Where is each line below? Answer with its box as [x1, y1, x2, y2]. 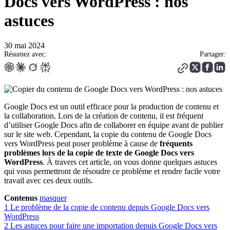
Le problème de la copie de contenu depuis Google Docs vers [10, 203, 209, 212]
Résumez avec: [4, 50, 47, 59]
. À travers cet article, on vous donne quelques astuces [43, 158, 217, 167]
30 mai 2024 [4, 41, 45, 50]
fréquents [160, 139, 193, 148]
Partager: [200, 50, 226, 59]
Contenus [4, 194, 37, 203]
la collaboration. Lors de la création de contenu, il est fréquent [4, 111, 203, 121]
